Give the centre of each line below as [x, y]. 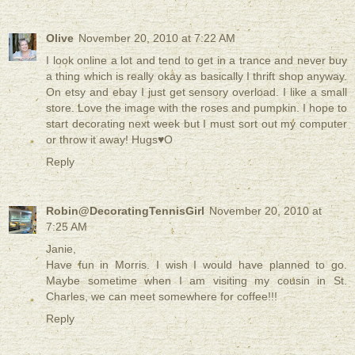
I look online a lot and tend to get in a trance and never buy [197, 60]
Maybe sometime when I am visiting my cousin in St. [197, 280]
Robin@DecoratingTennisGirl [125, 210]
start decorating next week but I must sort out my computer [197, 123]
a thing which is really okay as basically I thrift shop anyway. [197, 76]
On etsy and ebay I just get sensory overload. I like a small [197, 92]
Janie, [61, 248]
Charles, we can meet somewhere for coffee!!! [162, 296]
